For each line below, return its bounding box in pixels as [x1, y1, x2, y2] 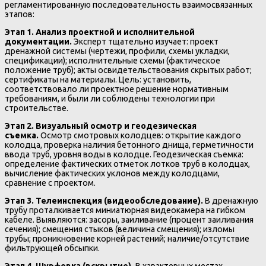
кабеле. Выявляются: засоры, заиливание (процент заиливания [5, 215, 254, 225]
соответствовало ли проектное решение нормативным [5, 84, 229, 94]
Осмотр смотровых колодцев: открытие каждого [39, 131, 241, 140]
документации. [5, 36, 72, 46]
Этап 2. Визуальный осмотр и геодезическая [5, 121, 197, 131]
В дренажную [203, 196, 258, 206]
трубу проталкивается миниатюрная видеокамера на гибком [5, 205, 245, 216]
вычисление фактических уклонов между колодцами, [5, 169, 220, 178]
